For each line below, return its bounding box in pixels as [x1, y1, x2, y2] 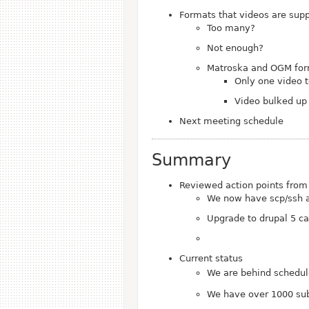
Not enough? [207, 43, 263, 53]
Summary [152, 150, 231, 170]
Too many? [207, 23, 255, 33]
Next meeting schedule [179, 116, 283, 126]
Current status [179, 253, 243, 263]
